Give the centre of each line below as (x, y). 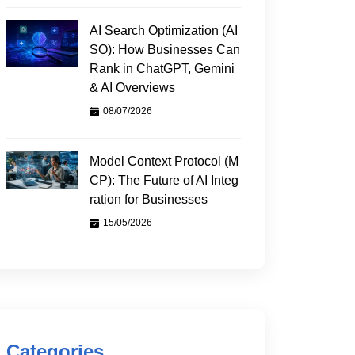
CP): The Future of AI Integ (164, 180)
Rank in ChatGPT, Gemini (162, 69)
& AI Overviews (132, 88)
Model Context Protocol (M (164, 161)
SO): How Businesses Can (165, 50)
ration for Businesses (149, 199)
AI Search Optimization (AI (164, 31)
